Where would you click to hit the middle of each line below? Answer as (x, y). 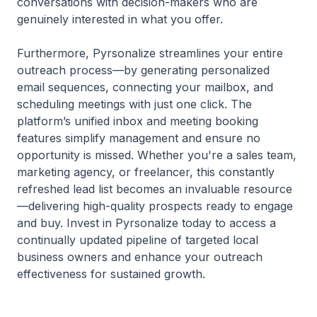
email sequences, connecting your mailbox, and (145, 87)
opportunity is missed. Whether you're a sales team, (157, 155)
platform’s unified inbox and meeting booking (138, 121)
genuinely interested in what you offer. (120, 19)
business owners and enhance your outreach (140, 257)
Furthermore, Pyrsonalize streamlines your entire (150, 53)
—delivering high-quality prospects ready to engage (155, 206)
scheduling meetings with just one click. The (134, 104)
